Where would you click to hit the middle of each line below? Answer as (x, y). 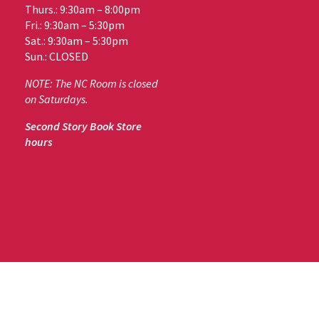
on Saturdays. (57, 99)
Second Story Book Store (84, 126)
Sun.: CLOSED (57, 56)
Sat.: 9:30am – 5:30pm (77, 40)
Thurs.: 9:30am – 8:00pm (83, 9)
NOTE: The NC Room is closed (92, 83)
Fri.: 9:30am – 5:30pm (75, 25)
